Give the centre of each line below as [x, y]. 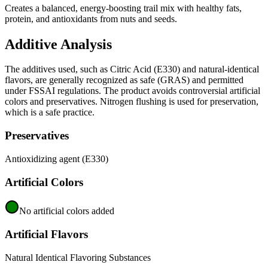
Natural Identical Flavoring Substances [78, 257]
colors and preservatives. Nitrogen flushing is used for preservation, [132, 102]
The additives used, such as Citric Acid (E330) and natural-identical [132, 69]
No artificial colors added [67, 211]
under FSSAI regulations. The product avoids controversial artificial [133, 91]
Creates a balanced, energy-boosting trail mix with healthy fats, [123, 8]
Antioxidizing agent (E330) [57, 159]
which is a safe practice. [50, 112]
